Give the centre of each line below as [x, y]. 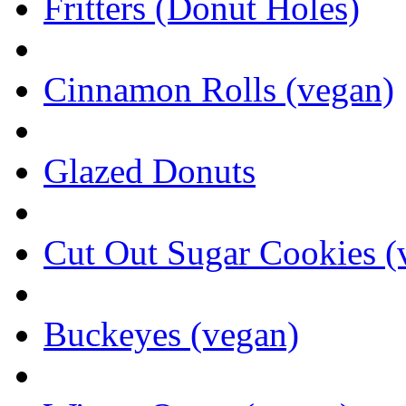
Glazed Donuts [150, 171]
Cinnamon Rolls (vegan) [219, 90]
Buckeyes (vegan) [171, 334]
